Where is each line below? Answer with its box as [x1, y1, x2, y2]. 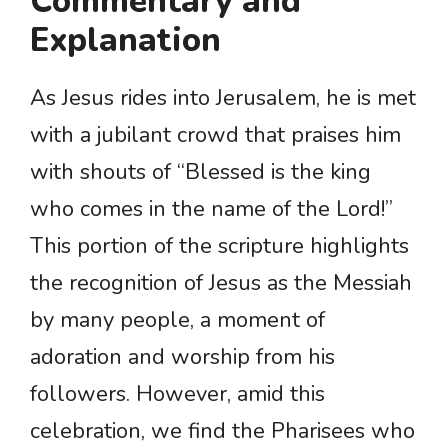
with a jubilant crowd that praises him [30, 120, 401, 151]
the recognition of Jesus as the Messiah [30, 268, 412, 299]
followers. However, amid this [30, 379, 325, 410]
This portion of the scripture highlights [30, 231, 409, 262]
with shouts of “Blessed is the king [30, 157, 371, 188]
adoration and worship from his [30, 342, 335, 373]
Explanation [30, 18, 221, 64]
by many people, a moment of [30, 305, 325, 336]
